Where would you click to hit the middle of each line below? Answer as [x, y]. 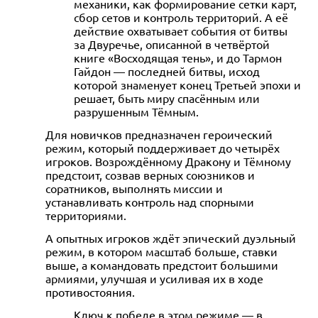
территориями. [86, 215]
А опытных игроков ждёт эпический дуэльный [171, 237]
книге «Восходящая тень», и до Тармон [178, 57]
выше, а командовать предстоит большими [162, 264]
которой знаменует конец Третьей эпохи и [187, 84]
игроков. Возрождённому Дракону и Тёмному [168, 161]
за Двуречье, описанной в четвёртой [172, 44]
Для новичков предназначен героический [159, 134]
